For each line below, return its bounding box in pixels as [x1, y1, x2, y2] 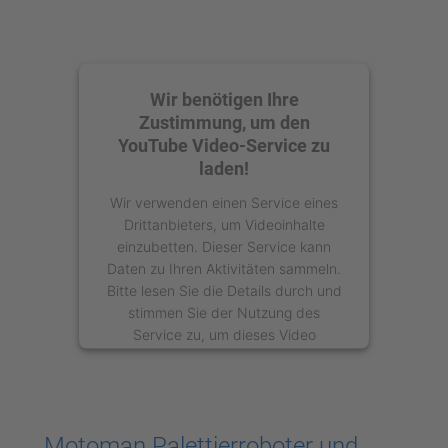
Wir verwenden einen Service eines [110, 193, 338, 210]
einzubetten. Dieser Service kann [117, 237, 331, 254]
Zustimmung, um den [138, 111, 310, 132]
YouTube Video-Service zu [118, 134, 330, 155]
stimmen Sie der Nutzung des [128, 303, 320, 320]
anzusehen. [187, 347, 261, 364]
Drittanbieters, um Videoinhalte [123, 215, 325, 232]
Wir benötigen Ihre [149, 88, 299, 109]
